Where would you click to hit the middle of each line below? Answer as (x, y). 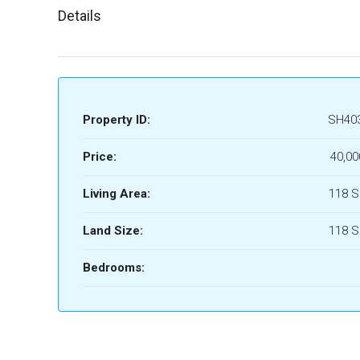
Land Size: (113, 231)
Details (80, 16)
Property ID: (117, 120)
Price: (100, 157)
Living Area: (117, 194)
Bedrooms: (114, 268)
